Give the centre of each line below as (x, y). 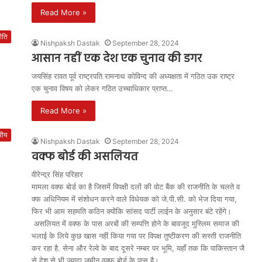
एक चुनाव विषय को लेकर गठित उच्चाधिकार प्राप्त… (102, 88)
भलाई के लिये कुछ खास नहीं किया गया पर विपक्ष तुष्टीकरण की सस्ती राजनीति (137, 236)
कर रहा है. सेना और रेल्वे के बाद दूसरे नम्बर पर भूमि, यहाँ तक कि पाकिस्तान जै (138, 248)
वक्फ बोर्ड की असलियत (86, 157)
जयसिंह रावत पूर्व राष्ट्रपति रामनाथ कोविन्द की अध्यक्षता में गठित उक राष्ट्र (133, 76)
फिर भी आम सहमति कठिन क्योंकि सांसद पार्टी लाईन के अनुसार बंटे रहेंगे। (132, 211)
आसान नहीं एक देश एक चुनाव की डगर (117, 59)
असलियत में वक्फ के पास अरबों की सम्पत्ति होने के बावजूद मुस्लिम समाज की (137, 223)
